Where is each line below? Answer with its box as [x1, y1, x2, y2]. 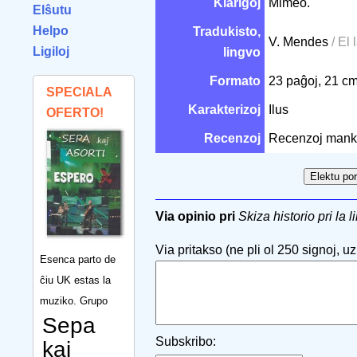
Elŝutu [33, 3, 72, 17]
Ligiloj [33, 45, 69, 58]
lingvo [223, 45, 261, 59]
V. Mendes [269, 35, 331, 49]
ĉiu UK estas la [40, 273, 111, 286]
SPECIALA [46, 85, 112, 99]
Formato [210, 74, 261, 88]
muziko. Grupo [40, 294, 108, 307]
